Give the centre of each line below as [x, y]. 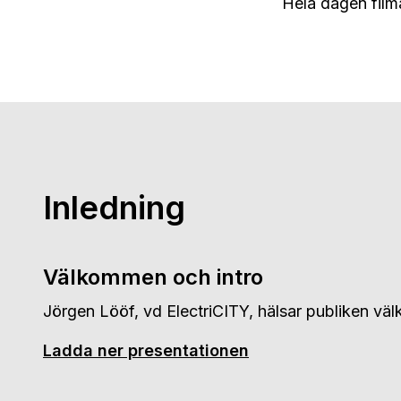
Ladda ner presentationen [146, 350]
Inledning [114, 208]
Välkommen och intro [153, 277]
